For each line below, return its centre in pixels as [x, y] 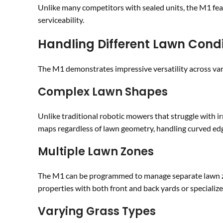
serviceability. [61, 20]
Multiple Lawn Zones [96, 152]
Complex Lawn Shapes [103, 92]
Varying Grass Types [97, 211]
